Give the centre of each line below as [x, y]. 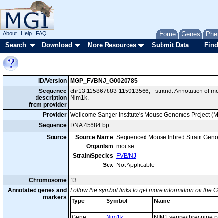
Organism [100, 146]
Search [16, 45]
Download [57, 45]
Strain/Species [93, 156]
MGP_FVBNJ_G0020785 [104, 81]
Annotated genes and [37, 190]
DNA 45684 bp [90, 125]
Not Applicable [136, 165]
